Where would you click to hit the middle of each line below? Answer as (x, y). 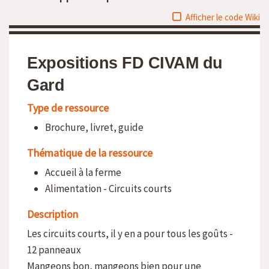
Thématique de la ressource (90, 153)
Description (53, 214)
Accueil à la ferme (83, 172)
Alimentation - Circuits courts (108, 189)
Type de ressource (68, 108)
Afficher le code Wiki (223, 17)
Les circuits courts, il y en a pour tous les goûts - (130, 234)
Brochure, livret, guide (94, 127)
